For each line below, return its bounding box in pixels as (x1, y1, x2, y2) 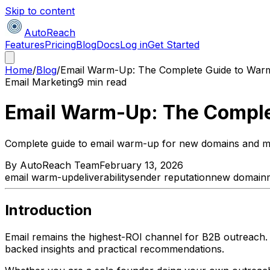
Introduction (5, 201, 92, 219)
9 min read (78, 76, 127, 88)
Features (5, 39, 45, 51)
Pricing (45, 39, 76, 51)
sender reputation (130, 171, 211, 183)
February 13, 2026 (99, 159, 183, 171)
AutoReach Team (20, 159, 99, 171)
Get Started (148, 39, 199, 51)
